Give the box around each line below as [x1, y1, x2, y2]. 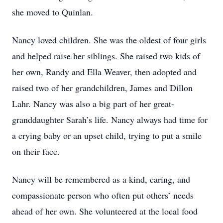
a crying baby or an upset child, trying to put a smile [12, 129, 202, 141]
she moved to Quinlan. [12, 6, 93, 18]
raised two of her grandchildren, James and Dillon [12, 82, 193, 94]
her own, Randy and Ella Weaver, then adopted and [12, 66, 197, 78]
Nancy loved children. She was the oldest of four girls [12, 34, 206, 46]
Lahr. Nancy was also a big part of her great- [12, 98, 174, 110]
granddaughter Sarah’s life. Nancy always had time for [12, 113, 208, 125]
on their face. [12, 145, 60, 157]
